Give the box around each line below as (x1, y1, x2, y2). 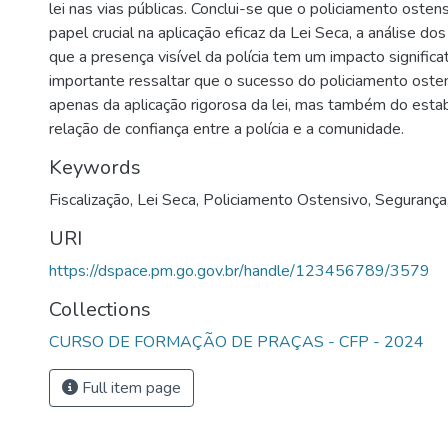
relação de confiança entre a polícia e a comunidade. (49, 118, 404, 140)
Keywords (49, 154, 141, 181)
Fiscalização (49, 189, 130, 211)
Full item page (78, 377, 181, 399)
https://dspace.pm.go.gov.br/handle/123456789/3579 (49, 260, 430, 282)
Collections (49, 296, 151, 323)
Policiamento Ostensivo (203, 189, 368, 211)
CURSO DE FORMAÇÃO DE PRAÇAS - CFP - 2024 (49, 331, 424, 353)
